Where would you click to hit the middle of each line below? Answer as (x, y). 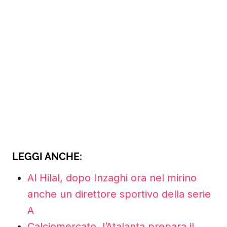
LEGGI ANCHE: (47, 157)
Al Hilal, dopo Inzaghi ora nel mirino (112, 178)
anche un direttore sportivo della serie (119, 194)
